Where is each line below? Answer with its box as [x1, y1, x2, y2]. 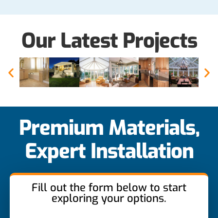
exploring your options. [52, 191, 166, 206]
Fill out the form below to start [32, 181, 186, 195]
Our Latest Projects [21, 27, 197, 54]
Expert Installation [24, 138, 194, 165]
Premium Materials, [18, 114, 200, 142]
